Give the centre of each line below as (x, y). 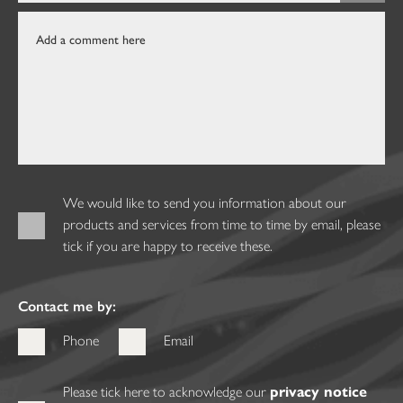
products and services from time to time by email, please (222, 224)
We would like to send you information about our (205, 202)
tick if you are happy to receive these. (168, 246)
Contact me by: (67, 306)
